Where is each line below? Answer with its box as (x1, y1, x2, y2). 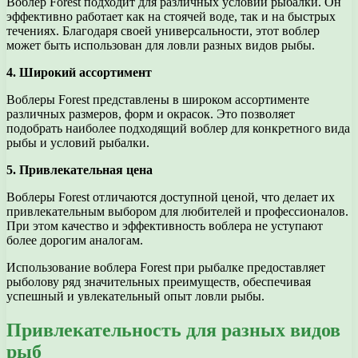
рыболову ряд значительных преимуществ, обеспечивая (6, 275, 311, 289)
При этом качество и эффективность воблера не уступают (6, 219, 323, 233)
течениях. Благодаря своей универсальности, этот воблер (6, 24, 320, 38)
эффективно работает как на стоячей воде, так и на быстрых (6, 10, 336, 24)
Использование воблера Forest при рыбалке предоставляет (6, 261, 325, 275)
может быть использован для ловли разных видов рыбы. (6, 38, 315, 53)
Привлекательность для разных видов (6, 320, 340, 341)
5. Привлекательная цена (6, 163, 153, 177)
